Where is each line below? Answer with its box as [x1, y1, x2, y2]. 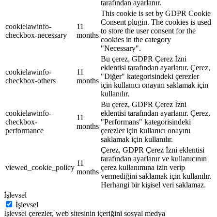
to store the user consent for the [101, 27, 196, 35]
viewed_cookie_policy [5, 163, 75, 172]
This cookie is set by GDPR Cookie [101, 9, 211, 18]
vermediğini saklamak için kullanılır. [101, 172, 211, 181]
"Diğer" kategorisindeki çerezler [101, 72, 199, 81]
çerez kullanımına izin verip [101, 163, 185, 172]
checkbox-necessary [5, 31, 67, 40]
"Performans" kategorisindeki [101, 118, 191, 126]
